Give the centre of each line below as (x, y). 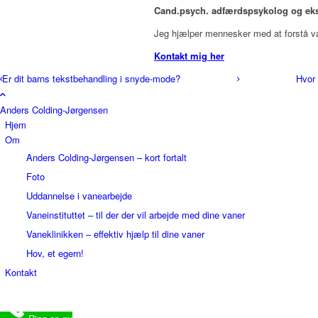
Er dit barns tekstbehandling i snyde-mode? (91, 78)
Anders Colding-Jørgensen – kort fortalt (106, 157)
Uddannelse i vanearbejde (79, 195)
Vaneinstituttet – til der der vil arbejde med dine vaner (136, 214)
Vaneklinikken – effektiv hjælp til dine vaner (115, 234)
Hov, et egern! (55, 253)
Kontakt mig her (189, 55)
